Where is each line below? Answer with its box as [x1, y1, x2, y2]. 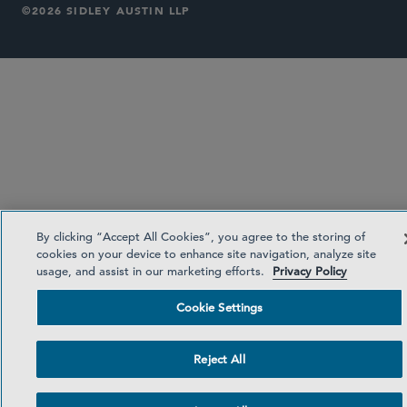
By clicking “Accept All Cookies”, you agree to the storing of [36, 229, 366, 244]
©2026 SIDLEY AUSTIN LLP [22, 3, 191, 18]
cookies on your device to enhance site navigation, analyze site [36, 246, 377, 262]
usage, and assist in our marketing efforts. [36, 263, 269, 279]
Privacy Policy [273, 263, 348, 279]
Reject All [194, 352, 245, 367]
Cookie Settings [175, 300, 263, 315]
